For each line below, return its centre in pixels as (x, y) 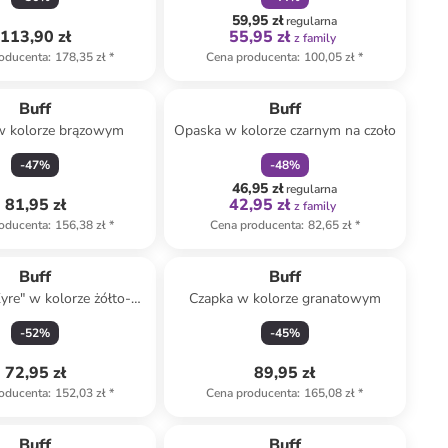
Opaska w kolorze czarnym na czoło (284, 130)
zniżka (274, 81)
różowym (35, 318)
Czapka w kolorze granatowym (284, 298)
